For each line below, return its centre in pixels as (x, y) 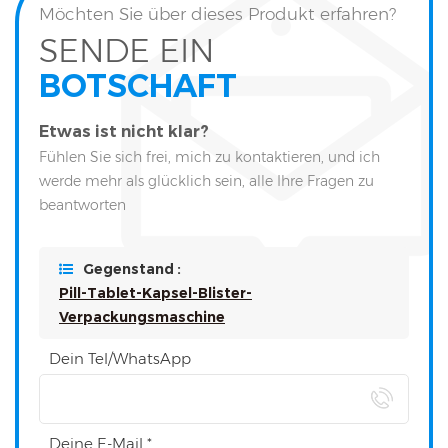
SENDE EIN (126, 51)
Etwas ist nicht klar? (124, 132)
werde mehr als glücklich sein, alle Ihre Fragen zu (206, 181)
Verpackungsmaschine (142, 317)
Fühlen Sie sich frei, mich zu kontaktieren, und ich (209, 157)
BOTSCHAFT (138, 86)
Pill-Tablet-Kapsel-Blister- (155, 293)
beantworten (82, 205)
